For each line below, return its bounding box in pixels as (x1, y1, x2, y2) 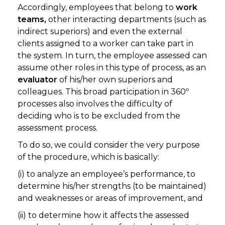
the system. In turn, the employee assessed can (18, 51, 207, 61)
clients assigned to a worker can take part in (18, 39, 193, 49)
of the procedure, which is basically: (18, 152, 159, 162)
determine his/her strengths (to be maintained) (18, 181, 206, 191)
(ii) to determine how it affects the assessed (18, 210, 189, 220)
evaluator (18, 75, 57, 85)
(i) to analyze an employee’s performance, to (18, 169, 195, 179)
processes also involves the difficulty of (18, 99, 172, 109)
